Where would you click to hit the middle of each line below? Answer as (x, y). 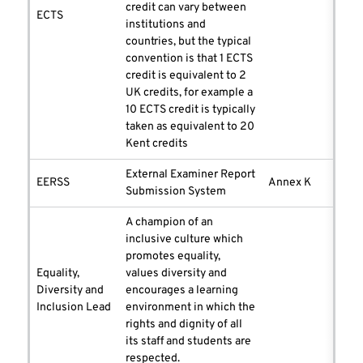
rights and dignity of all (184, 325)
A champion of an (169, 223)
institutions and (166, 25)
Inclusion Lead (74, 308)
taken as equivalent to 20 (190, 127)
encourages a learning (182, 291)
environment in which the (190, 308)
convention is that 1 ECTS (189, 59)
